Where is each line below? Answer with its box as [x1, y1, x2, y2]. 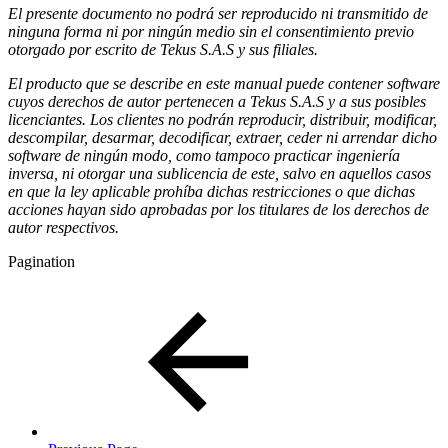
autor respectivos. [8, 218, 119, 236]
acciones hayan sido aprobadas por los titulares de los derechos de [8, 200, 429, 218]
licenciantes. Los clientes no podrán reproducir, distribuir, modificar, [8, 110, 437, 128]
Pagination [8, 252, 75, 270]
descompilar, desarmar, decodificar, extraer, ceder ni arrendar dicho [8, 128, 437, 146]
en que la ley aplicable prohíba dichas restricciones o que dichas [8, 182, 415, 200]
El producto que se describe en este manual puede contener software [8, 74, 440, 92]
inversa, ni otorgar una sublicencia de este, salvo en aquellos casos [8, 164, 431, 182]
